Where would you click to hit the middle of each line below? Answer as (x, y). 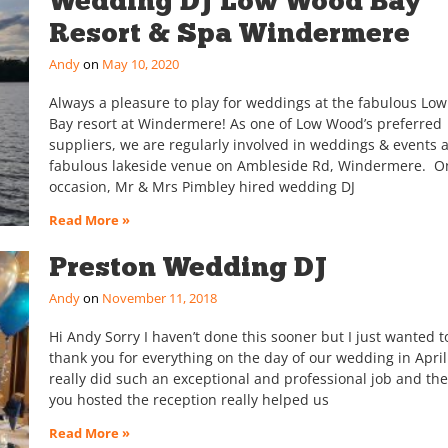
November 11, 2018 (157, 298)
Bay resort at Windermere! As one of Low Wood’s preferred (245, 124)
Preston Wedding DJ (187, 267)
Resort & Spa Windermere (229, 33)
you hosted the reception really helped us (188, 400)
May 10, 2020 (138, 64)
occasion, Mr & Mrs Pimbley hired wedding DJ (201, 187)
